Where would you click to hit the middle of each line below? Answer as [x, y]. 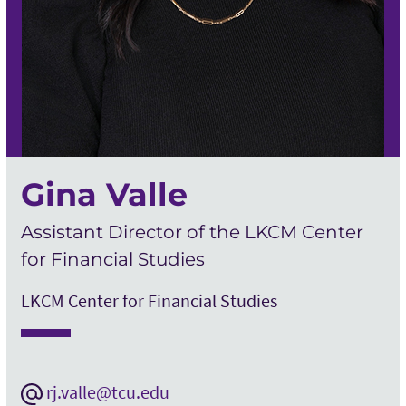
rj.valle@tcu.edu [107, 392]
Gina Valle [104, 194]
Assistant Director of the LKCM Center [192, 232]
